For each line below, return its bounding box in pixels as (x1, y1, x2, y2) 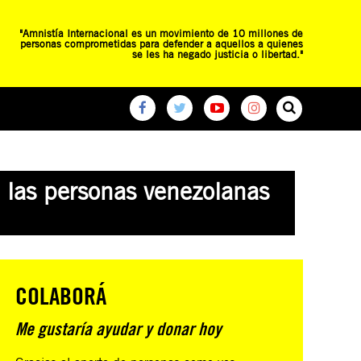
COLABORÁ (15, 280, 107, 310)
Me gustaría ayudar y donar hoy (15, 318, 222, 339)
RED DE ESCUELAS (19, 142, 100, 157)
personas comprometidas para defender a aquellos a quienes (20, 36, 303, 50)
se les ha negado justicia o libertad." (132, 47, 303, 60)
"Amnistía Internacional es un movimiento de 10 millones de (19, 26, 303, 39)
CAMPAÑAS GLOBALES (116, 142, 214, 157)
